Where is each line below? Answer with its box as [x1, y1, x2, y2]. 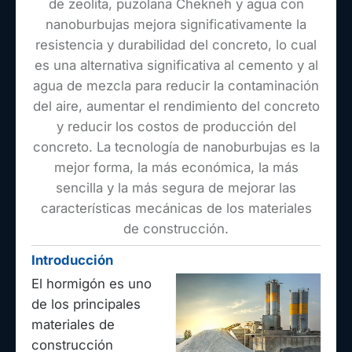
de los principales [31, 295, 141, 312]
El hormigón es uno [31, 275, 152, 291]
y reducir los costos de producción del [56, 119, 296, 135]
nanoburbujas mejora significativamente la [46, 16, 306, 33]
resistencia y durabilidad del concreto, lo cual [35, 37, 317, 53]
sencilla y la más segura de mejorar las [56, 180, 296, 196]
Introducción [31, 252, 113, 269]
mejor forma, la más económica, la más [53, 159, 299, 176]
